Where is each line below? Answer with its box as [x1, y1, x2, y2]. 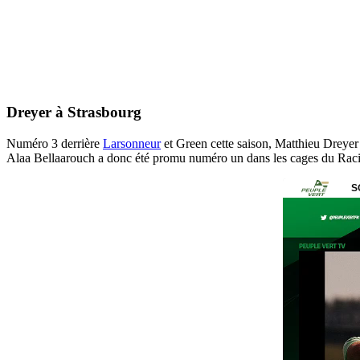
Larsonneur [103, 137, 161, 151]
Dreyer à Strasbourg [6, 104, 141, 121]
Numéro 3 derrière [6, 137, 103, 151]
